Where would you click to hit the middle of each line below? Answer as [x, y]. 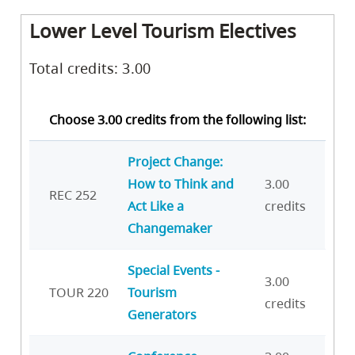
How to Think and [181, 183]
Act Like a [156, 206]
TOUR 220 [79, 292]
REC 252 [73, 195]
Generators [162, 314]
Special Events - [174, 270]
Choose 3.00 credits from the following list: [177, 119]
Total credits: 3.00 [90, 68]
